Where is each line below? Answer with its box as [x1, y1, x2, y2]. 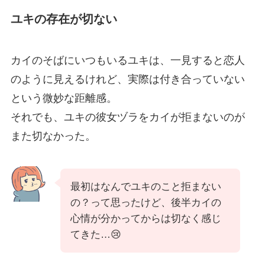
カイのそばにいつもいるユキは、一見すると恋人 [10, 54, 245, 66]
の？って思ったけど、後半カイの [70, 197, 221, 209]
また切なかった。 [10, 130, 96, 142]
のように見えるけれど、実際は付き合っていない [10, 73, 245, 85]
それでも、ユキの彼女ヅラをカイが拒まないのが [10, 111, 245, 123]
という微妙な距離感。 [10, 92, 117, 104]
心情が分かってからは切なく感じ [70, 213, 221, 225]
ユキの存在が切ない [10, 12, 117, 26]
